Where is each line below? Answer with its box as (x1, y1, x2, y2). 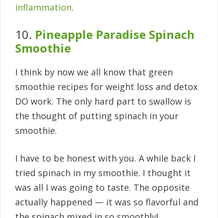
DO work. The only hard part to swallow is (15, 95, 191, 108)
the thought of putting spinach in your (15, 110, 179, 122)
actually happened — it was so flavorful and (15, 196, 199, 208)
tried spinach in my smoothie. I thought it (15, 167, 191, 179)
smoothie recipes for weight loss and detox (15, 81, 198, 93)
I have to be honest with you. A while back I (15, 152, 196, 164)
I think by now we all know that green (15, 66, 173, 78)
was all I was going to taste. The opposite (15, 182, 190, 194)
